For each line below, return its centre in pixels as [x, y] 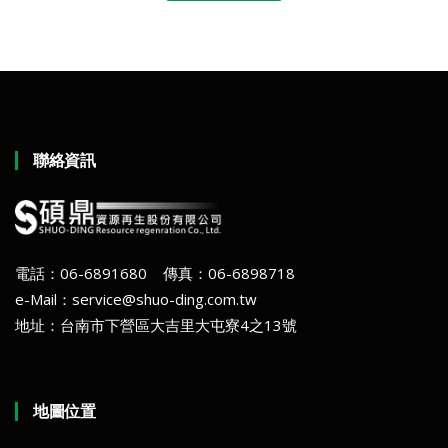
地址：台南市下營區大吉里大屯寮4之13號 [156, 325]
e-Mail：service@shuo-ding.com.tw [136, 299]
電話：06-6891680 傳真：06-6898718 [155, 273]
